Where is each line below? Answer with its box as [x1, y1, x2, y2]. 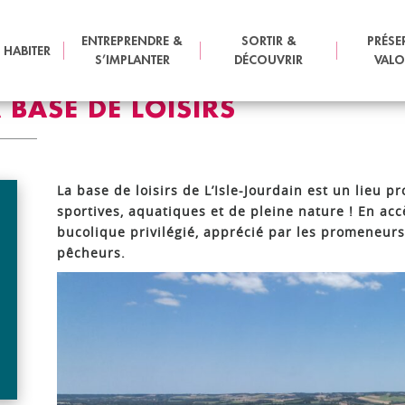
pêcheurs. [57, 244, 126, 261]
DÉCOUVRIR [234, 53, 304, 66]
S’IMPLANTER [94, 53, 170, 66]
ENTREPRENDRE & [81, 34, 184, 47]
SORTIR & [240, 34, 297, 47]
